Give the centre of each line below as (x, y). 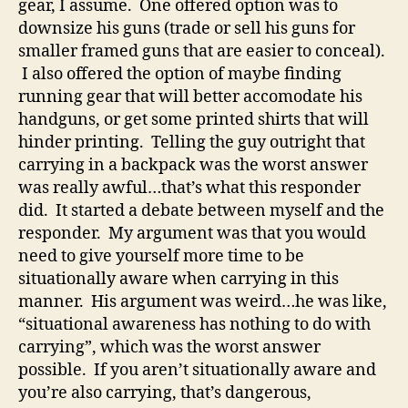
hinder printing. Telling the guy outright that (192, 142)
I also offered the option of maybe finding (180, 74)
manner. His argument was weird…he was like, (203, 301)
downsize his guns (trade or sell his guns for (187, 28)
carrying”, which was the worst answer (169, 347)
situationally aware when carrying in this (178, 279)
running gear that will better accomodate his (190, 97)
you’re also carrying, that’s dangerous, (165, 393)
